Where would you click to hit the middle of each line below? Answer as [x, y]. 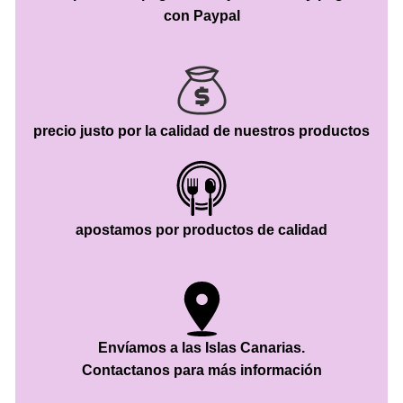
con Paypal [201, 16]
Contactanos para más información [201, 371]
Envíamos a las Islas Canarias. [201, 348]
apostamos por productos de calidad [201, 230]
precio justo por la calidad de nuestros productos [201, 131]
